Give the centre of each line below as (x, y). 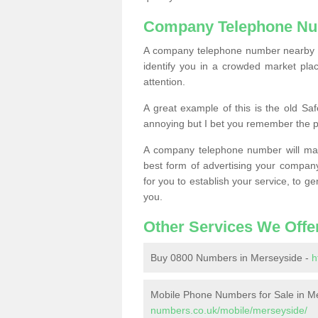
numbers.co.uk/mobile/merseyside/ (229, 310)
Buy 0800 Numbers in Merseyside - (231, 258)
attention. (164, 82)
